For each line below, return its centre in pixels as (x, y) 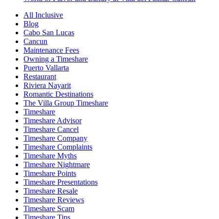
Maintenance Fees (51, 50)
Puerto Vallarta (46, 67)
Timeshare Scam (49, 208)
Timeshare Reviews (54, 199)
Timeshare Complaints (58, 147)
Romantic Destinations (58, 94)
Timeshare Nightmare (57, 164)
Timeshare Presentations (61, 182)
